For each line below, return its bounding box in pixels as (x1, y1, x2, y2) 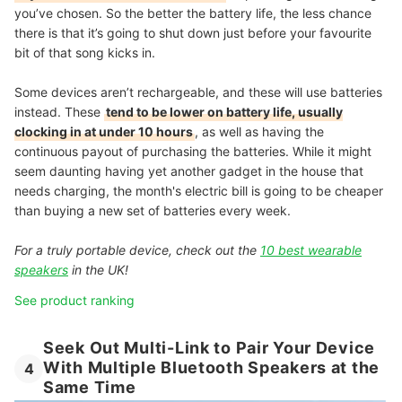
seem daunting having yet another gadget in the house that (14, 162, 363, 179)
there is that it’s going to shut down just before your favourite (14, 24, 371, 40)
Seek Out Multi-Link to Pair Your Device (43, 337, 376, 357)
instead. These (14, 103, 104, 119)
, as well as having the (195, 123, 324, 139)
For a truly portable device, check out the (14, 241, 260, 258)
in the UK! (68, 261, 128, 277)
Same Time (43, 377, 136, 397)
